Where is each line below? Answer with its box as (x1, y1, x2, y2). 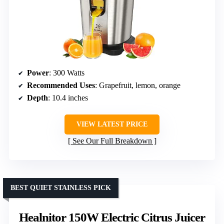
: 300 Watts (49, 68, 84, 77)
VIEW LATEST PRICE (76, 120, 147, 128)
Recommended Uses (27, 81, 95, 90)
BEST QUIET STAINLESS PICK (10, 184, 111, 192)
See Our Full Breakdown (72, 136, 152, 145)
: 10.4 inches (48, 93, 88, 102)
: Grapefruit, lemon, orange (95, 81, 180, 90)
